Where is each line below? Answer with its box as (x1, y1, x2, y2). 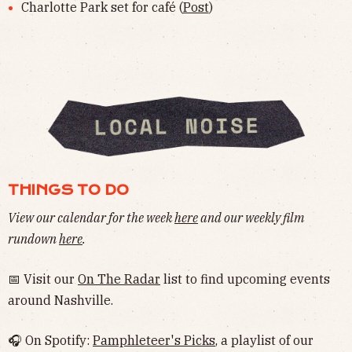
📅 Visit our (8, 270, 78, 287)
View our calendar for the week (8, 209, 174, 225)
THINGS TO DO (8, 181, 129, 198)
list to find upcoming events (160, 270, 330, 287)
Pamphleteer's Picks (93, 332, 215, 348)
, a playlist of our (215, 332, 313, 348)
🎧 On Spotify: (8, 332, 93, 348)
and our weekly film (198, 209, 304, 225)
